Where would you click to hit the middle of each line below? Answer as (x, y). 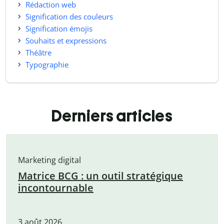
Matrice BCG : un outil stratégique (100, 176)
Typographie (47, 65)
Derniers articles (112, 116)
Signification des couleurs (69, 17)
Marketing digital (49, 160)
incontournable (56, 188)
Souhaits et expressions (66, 41)
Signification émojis (59, 29)
